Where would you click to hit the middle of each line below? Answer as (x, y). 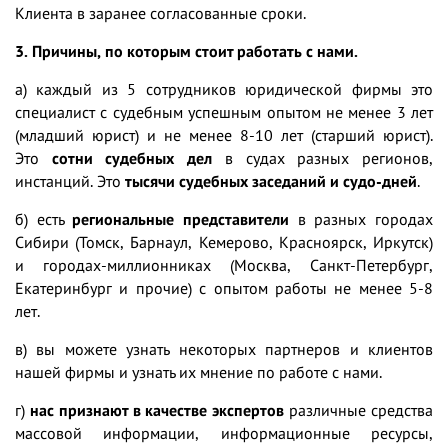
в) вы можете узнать (97, 348)
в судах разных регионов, (323, 157)
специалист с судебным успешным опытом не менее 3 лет (224, 111)
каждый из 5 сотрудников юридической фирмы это (235, 88)
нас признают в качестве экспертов (157, 409)
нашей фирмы (65, 371)
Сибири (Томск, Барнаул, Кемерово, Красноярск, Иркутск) (224, 241)
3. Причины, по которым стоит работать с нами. (186, 50)
